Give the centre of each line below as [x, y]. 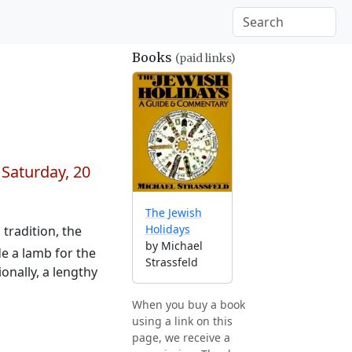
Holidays [168, 229]
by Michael [174, 246]
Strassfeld [172, 262]
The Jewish [174, 213]
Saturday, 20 [46, 172]
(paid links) [205, 58]
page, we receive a [181, 338]
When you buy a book [189, 305]
